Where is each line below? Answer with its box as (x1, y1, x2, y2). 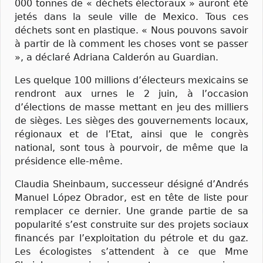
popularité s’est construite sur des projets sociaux (15, 219, 248, 230)
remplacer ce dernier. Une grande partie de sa (15, 205, 248, 217)
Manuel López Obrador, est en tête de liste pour (15, 192, 248, 203)
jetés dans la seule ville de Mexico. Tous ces (15, 11, 248, 22)
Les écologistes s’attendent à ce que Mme (15, 246, 248, 257)
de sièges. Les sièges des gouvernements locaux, (15, 114, 248, 126)
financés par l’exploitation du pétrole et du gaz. (15, 232, 248, 244)
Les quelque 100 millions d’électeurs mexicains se (15, 74, 248, 86)
